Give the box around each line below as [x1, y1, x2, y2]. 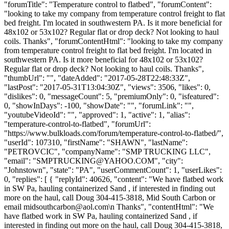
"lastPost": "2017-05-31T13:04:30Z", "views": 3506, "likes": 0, [4, 82, 211, 91]
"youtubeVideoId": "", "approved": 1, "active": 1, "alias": [4, 110, 190, 119]
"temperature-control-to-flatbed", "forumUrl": [4, 119, 151, 128]
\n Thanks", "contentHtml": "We [108, 202, 214, 211]
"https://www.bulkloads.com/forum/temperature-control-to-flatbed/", [4, 128, 223, 138]
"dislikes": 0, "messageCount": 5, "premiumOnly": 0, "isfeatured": [4, 91, 219, 101]
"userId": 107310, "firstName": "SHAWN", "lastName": [4, 138, 188, 147]
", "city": [154, 156, 183, 165]
